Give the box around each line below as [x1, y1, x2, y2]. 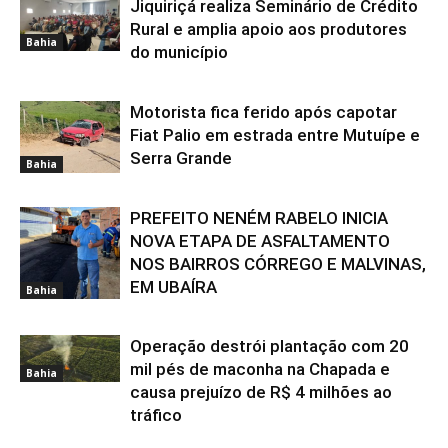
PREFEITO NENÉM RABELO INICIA [130, 207, 388, 228]
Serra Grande [130, 147, 232, 168]
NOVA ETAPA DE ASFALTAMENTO [130, 230, 390, 251]
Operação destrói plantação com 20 [130, 335, 409, 356]
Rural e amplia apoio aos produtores [130, 18, 407, 39]
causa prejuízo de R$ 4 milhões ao [130, 381, 392, 402]
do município [130, 41, 228, 62]
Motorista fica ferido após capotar [130, 101, 397, 122]
